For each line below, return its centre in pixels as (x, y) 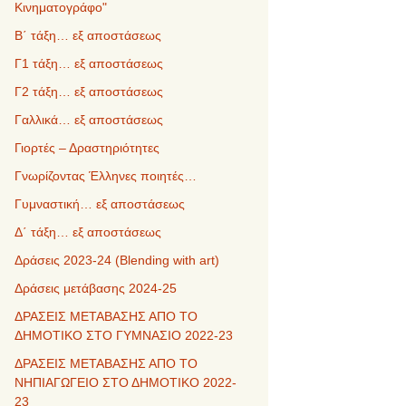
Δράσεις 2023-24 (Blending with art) (117, 260)
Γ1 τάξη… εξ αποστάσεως (89, 63)
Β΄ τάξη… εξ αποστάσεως (88, 35)
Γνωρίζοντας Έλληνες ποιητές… (106, 176)
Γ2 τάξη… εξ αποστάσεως (89, 92)
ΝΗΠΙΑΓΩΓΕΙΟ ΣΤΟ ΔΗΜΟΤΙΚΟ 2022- (126, 382)
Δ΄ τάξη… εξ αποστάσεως (88, 232)
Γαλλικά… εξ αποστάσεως (89, 120)
